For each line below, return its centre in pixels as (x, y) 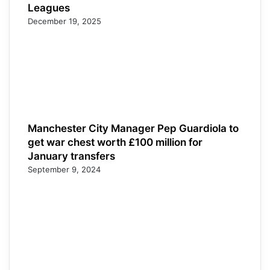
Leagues (49, 8)
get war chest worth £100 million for (115, 142)
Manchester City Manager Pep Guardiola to (133, 128)
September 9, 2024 (64, 169)
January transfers (71, 156)
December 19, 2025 (64, 21)
